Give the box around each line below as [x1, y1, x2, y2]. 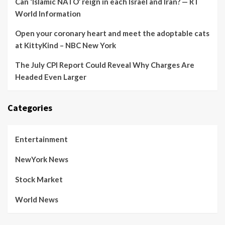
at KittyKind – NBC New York [15, 41, 116, 50]
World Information [15, 9, 81, 18]
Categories [8, 102, 52, 114]
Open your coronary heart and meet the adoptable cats [15, 29, 209, 38]
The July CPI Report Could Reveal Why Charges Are [15, 60, 194, 69]
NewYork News [15, 155, 68, 164]
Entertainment [15, 135, 68, 144]
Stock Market [15, 175, 63, 184]
